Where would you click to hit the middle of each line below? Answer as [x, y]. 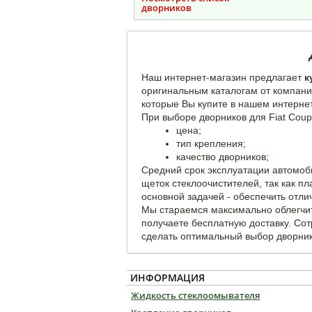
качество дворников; [223, 157]
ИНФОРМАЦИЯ [167, 278]
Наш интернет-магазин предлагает [221, 77]
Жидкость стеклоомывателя [196, 295]
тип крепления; [211, 143]
